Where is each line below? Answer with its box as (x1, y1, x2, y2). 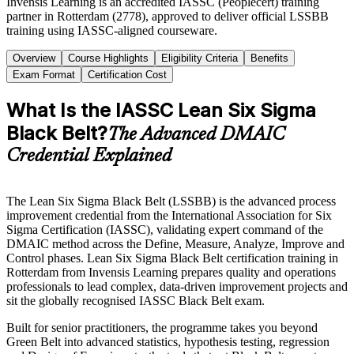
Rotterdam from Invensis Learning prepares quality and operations (6, 265, 336, 279)
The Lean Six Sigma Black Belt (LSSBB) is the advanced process (6, 194, 336, 208)
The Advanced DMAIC (107, 125, 284, 145)
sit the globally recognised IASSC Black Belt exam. (6, 293, 265, 307)
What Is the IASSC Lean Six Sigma (6, 98, 316, 122)
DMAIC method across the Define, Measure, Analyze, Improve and (6, 236, 345, 250)
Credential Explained (6, 146, 171, 166)
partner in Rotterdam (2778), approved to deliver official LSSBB (6, 9, 329, 23)
